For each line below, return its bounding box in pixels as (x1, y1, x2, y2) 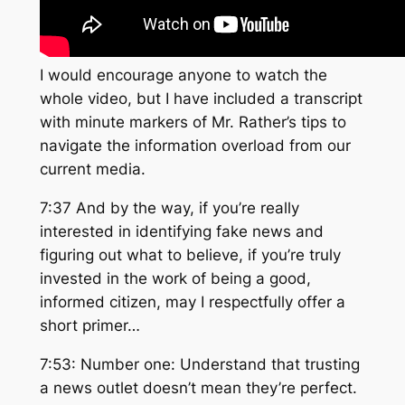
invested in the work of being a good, (39, 269, 311, 288)
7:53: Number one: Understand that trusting (39, 355, 360, 374)
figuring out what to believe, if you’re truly (39, 246, 341, 265)
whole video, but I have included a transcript (39, 89, 363, 108)
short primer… (39, 316, 140, 335)
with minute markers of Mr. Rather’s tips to (39, 113, 346, 132)
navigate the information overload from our (39, 137, 351, 155)
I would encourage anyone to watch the (39, 66, 327, 85)
